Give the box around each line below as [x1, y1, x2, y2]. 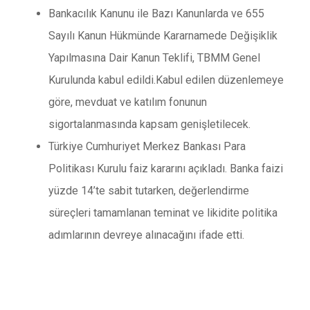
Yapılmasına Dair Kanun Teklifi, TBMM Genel [48, 51, 260, 65]
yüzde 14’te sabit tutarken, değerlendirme [48, 184, 249, 198]
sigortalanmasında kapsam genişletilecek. [48, 118, 250, 131]
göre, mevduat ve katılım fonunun [48, 95, 207, 109]
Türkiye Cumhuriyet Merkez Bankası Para [48, 140, 246, 154]
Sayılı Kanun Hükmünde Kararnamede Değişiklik [48, 29, 277, 43]
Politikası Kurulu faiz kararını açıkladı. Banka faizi [48, 162, 283, 176]
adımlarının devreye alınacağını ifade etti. [48, 228, 244, 242]
